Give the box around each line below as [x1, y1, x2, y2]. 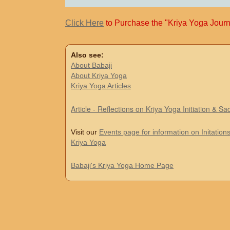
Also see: [71, 51, 104, 60]
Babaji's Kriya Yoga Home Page [71, 161, 174, 170]
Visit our [71, 128, 99, 137]
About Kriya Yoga [71, 71, 127, 80]
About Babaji [71, 61, 112, 70]
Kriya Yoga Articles [71, 82, 131, 90]
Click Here [65, 18, 104, 28]
